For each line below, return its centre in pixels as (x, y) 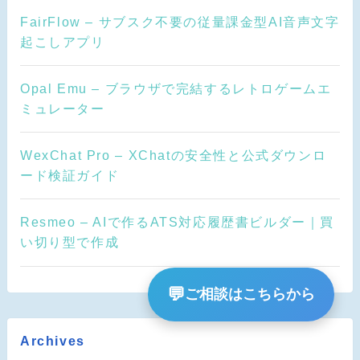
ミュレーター (62, 108)
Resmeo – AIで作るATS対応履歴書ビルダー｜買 (177, 222)
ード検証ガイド (70, 176)
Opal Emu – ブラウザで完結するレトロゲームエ (176, 88)
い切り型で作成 (70, 242)
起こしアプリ (62, 41)
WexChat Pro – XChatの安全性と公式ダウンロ (173, 155)
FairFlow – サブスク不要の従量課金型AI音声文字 (180, 21)
